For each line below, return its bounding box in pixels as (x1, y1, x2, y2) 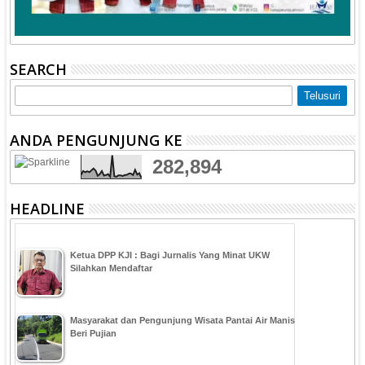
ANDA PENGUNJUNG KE (10, 130, 183, 150)
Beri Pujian (70, 328, 117, 338)
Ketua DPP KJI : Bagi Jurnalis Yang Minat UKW (70, 249, 270, 260)
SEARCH (10, 59, 68, 79)
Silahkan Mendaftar (70, 262, 153, 273)
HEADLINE (10, 198, 86, 218)
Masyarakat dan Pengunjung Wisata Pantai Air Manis (70, 314, 296, 325)
